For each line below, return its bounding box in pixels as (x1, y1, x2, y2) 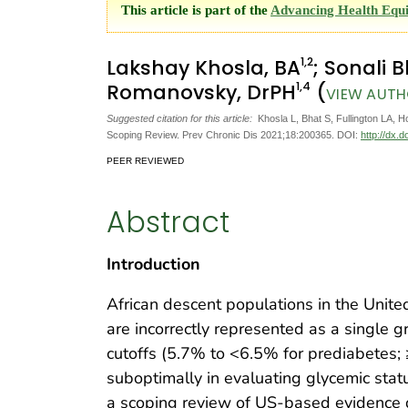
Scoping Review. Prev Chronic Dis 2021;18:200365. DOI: (107, 128, 361, 140)
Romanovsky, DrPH (107, 79, 296, 107)
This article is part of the (121, 3, 270, 18)
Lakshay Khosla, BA (107, 55, 301, 82)
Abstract (107, 202, 229, 243)
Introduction (107, 253, 200, 276)
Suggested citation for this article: (107, 112, 252, 124)
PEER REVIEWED (107, 155, 184, 166)
